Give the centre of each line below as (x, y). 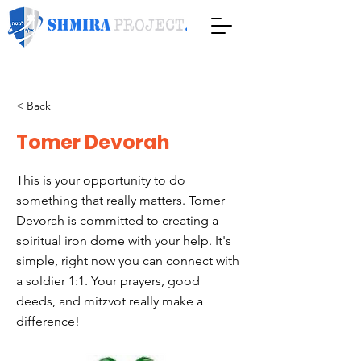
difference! (48, 321)
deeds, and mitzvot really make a (110, 301)
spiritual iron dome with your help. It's (124, 241)
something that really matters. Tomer (120, 200)
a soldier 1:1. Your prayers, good (108, 281)
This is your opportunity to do (101, 180)
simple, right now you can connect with (128, 261)
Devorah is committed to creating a (117, 220)
